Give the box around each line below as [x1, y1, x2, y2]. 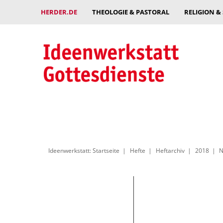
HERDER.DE [41, 7, 77, 16]
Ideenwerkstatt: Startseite [48, 146, 119, 154]
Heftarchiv [155, 146, 185, 154]
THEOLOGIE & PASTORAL [92, 7, 169, 16]
